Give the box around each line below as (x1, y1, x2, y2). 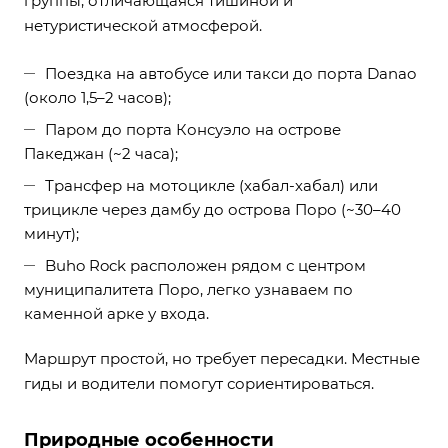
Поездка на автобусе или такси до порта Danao (45, 64, 416, 84)
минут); (24, 224, 79, 244)
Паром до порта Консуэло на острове (45, 120, 341, 140)
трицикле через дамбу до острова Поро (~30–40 (24, 200, 401, 220)
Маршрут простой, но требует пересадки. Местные (24, 349, 420, 369)
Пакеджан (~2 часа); (24, 144, 178, 164)
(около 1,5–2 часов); (24, 88, 171, 108)
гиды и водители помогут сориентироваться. (24, 374, 374, 394)
